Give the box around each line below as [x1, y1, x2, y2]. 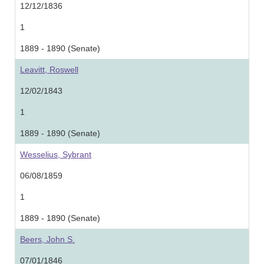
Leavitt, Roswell [20, 65, 78, 74]
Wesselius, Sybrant [20, 150, 91, 159]
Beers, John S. [20, 235, 75, 244]
